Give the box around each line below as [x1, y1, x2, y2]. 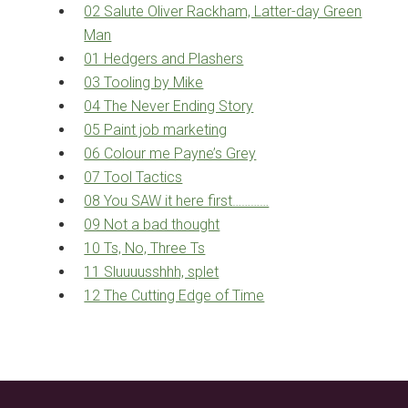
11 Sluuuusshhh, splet [84, 263, 219, 281]
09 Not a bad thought [84, 216, 220, 234]
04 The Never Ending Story [84, 97, 254, 116]
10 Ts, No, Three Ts [84, 240, 206, 258]
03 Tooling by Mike [84, 74, 204, 92]
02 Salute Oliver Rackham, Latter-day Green [84, 3, 362, 21]
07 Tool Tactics [84, 168, 183, 187]
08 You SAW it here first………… [84, 192, 270, 210]
